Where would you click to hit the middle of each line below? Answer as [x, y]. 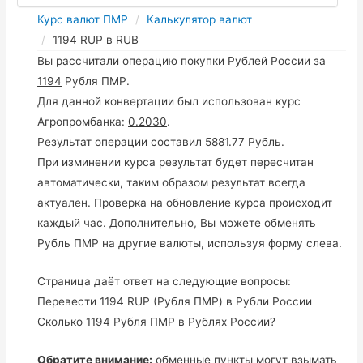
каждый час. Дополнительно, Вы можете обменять [177, 222]
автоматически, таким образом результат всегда [172, 182]
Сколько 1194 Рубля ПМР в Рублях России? [157, 321]
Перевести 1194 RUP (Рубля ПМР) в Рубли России [175, 301]
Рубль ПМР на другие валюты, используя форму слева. [190, 243]
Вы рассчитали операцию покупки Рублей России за [182, 60]
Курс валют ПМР [83, 19]
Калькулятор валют [200, 19]
